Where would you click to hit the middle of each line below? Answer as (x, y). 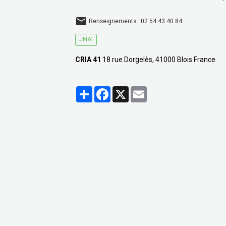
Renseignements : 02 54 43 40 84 (136, 21)
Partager (107, 90)
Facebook (126, 90)
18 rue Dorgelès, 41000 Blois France (158, 60)
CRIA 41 (88, 60)
